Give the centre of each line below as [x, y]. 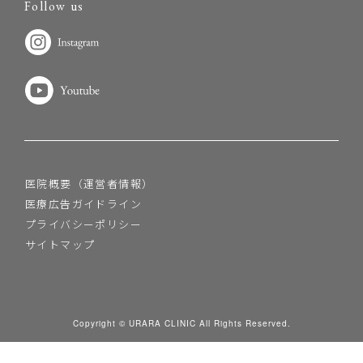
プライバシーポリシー [83, 224]
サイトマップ [60, 245]
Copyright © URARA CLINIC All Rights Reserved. [181, 324]
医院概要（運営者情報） [90, 184]
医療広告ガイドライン [83, 204]
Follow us [54, 9]
